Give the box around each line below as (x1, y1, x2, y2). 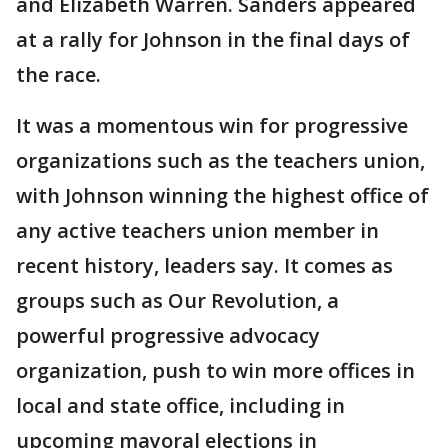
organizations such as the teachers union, (16, 147, 425, 174)
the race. (16, 61, 101, 88)
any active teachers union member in (16, 217, 379, 244)
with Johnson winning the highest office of (16, 182, 429, 209)
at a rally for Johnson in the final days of (16, 26, 410, 53)
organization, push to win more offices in (16, 357, 415, 384)
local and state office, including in (16, 392, 345, 419)
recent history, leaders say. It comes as (16, 252, 393, 279)
